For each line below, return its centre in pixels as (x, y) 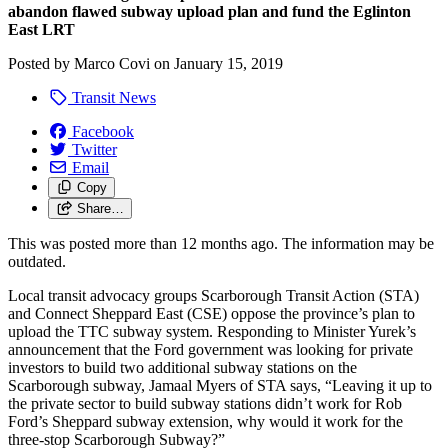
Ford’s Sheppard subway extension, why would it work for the (205, 421)
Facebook (103, 131)
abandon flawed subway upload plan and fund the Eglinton (209, 11)
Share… (100, 208)
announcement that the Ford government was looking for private (210, 349)
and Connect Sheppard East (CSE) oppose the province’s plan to (211, 313)
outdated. (37, 261)
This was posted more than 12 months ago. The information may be (221, 243)
